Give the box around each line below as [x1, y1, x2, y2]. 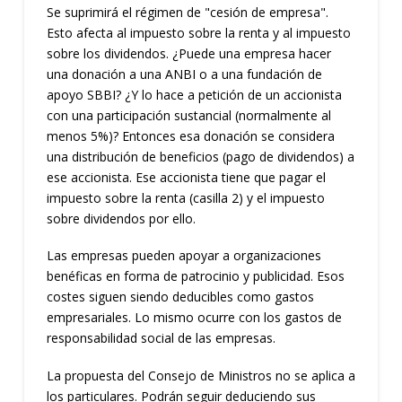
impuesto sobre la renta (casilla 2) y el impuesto [46, 188, 325, 206]
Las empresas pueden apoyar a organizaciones [46, 247, 321, 265]
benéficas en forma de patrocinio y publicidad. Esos [46, 267, 345, 285]
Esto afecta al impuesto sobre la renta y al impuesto [46, 23, 351, 41]
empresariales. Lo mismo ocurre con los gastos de [46, 309, 342, 327]
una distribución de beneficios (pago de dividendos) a [46, 147, 354, 165]
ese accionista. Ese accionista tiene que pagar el [46, 168, 326, 186]
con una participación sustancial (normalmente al [46, 106, 331, 124]
